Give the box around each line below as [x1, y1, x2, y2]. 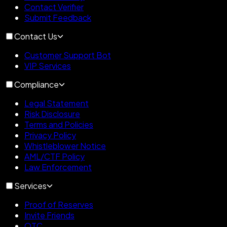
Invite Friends [24, 210, 74, 221]
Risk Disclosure [24, 108, 80, 120]
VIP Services [24, 60, 71, 71]
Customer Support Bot [24, 50, 111, 61]
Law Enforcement [24, 162, 92, 173]
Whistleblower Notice [24, 140, 106, 152]
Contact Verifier [24, 2, 84, 13]
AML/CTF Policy [24, 151, 85, 162]
